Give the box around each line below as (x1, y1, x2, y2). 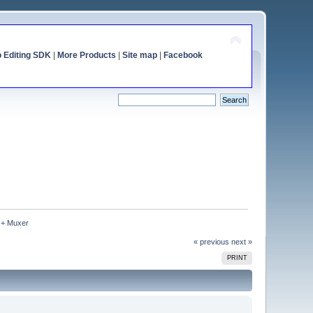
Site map (122, 50, 157, 60)
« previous (193, 237, 229, 246)
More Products (57, 50, 116, 60)
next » (231, 237, 252, 246)
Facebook (163, 50, 203, 60)
